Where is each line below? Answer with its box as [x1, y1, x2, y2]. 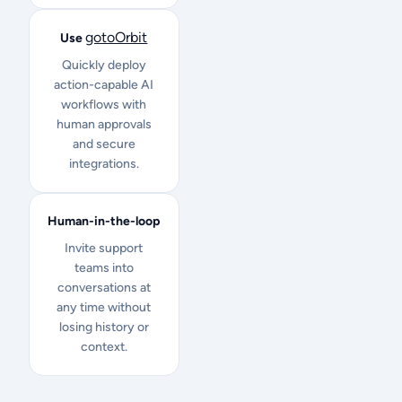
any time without [57, 299, 152, 315]
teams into [74, 259, 134, 275]
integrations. [68, 155, 139, 171]
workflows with [61, 96, 147, 112]
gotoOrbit [85, 28, 148, 46]
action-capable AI [54, 76, 154, 92]
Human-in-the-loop [48, 213, 161, 229]
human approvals [56, 116, 152, 132]
